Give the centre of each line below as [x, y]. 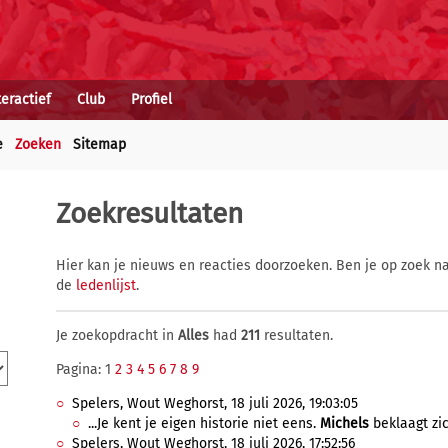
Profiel [151, 99]
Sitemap [99, 144]
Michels [344, 423]
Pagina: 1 [85, 369]
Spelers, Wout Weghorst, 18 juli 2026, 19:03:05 [215, 403]
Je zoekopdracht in [117, 335]
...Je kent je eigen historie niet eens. [204, 423]
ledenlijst [106, 285]
